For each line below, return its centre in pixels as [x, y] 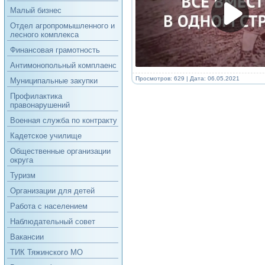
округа [21, 160]
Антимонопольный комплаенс [63, 65]
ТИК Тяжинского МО [46, 252]
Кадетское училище [46, 136]
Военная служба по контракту [63, 120]
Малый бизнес [35, 10]
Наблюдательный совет [52, 222]
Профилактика [36, 96]
